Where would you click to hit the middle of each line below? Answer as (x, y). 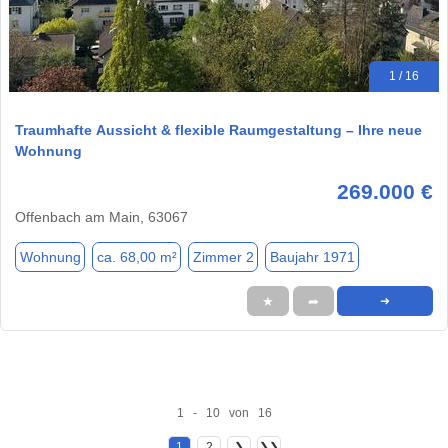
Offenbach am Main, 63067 (101, 217)
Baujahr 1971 (312, 256)
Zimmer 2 (223, 256)
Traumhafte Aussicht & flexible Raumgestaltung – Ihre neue (218, 130)
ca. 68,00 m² (136, 256)
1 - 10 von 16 (224, 412)
